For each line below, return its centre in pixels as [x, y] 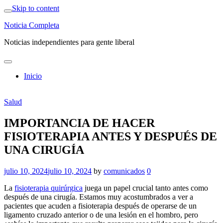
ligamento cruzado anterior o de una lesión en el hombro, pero [101, 215]
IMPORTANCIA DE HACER [79, 123]
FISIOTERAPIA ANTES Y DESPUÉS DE [111, 136]
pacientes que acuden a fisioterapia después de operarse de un [100, 206]
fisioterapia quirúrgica [49, 188]
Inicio [33, 76]
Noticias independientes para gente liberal [69, 42]
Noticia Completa [32, 25]
